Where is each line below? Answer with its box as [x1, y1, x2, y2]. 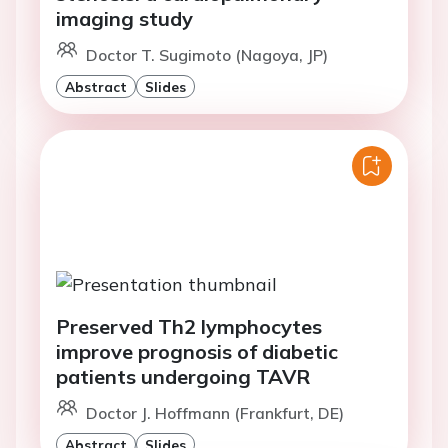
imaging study [56, 6, 193, 32]
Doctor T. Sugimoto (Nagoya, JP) [86, 45, 328, 66]
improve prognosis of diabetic [56, 338, 338, 364]
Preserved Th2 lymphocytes [56, 313, 322, 339]
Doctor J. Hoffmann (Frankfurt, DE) [86, 402, 344, 423]
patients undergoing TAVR [56, 363, 310, 389]
